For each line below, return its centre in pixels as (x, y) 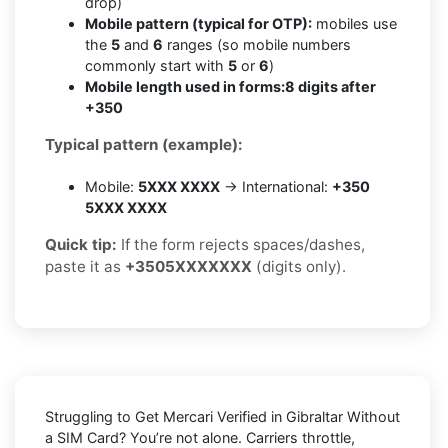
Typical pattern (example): (144, 144)
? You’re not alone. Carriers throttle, (237, 437)
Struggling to (90, 416)
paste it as (85, 266)
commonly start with (156, 65)
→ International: (276, 186)
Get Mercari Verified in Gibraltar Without (267, 416)
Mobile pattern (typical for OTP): (198, 23)
